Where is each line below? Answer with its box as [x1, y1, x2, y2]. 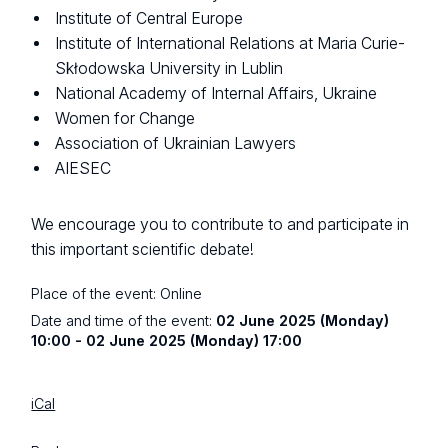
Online [160, 284, 203, 302]
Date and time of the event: [31, 311, 217, 329]
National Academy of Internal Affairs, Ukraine [55, 83, 378, 103]
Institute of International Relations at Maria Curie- [55, 33, 406, 53]
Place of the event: [31, 284, 161, 302]
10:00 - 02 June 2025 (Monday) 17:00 [31, 331, 303, 349]
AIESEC [55, 158, 112, 178]
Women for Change [55, 108, 196, 128]
